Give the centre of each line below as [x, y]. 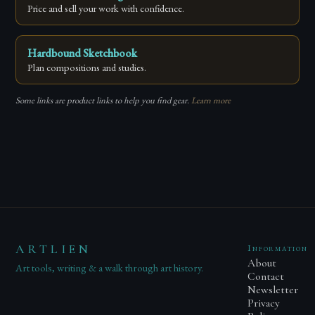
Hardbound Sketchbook [83, 53]
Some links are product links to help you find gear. [104, 101]
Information [278, 248]
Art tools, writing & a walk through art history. [110, 268]
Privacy [264, 304]
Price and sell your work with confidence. [106, 8]
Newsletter [273, 290]
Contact [266, 277]
